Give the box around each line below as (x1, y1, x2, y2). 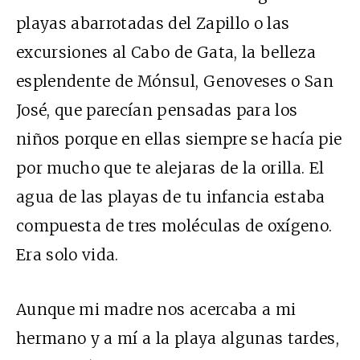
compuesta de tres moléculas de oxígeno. (16, 216, 333, 236)
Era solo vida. (16, 245, 119, 265)
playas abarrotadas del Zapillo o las (16, 14, 290, 34)
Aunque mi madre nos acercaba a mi (16, 300, 297, 320)
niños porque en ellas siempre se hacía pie (16, 129, 342, 149)
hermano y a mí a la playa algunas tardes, (16, 329, 340, 349)
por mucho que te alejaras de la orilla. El (16, 158, 325, 178)
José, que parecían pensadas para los (16, 100, 298, 121)
